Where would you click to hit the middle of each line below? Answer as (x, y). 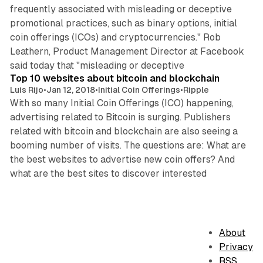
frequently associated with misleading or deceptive (121, 9)
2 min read (223, 58)
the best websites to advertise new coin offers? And (122, 159)
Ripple (196, 90)
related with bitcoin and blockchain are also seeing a (124, 131)
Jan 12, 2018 (70, 90)
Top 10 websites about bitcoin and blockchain (114, 78)
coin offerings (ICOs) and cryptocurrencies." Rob (115, 37)
